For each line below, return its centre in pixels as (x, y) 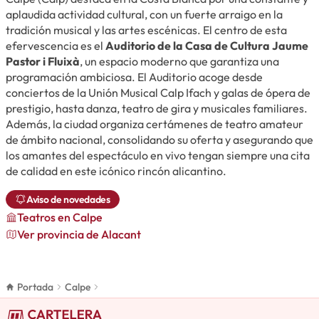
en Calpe (80, 217)
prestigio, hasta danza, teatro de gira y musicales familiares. (157, 108)
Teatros (37, 217)
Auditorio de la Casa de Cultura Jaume (207, 45)
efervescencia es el (56, 45)
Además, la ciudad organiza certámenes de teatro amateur (155, 124)
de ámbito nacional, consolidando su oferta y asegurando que (159, 139)
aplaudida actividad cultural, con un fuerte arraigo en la (144, 14)
